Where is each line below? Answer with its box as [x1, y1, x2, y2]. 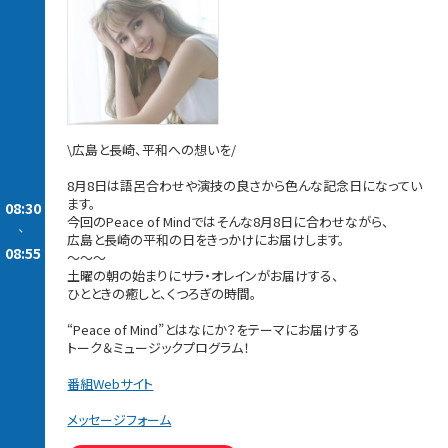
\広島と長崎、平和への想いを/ [67, 140, 237, 160]
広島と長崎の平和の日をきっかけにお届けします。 [67, 230, 346, 250]
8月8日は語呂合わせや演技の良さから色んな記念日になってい [67, 176, 423, 196]
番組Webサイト [67, 374, 154, 394]
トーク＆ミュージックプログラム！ [67, 338, 251, 358]
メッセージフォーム [67, 410, 172, 430]
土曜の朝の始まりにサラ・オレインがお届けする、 [67, 266, 340, 286]
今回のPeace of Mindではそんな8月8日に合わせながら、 [67, 212, 390, 232]
